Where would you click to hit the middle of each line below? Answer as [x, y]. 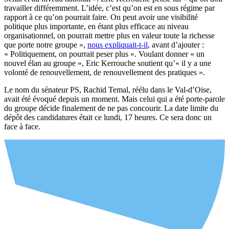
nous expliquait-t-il [118, 45]
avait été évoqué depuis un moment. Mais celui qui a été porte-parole [114, 99]
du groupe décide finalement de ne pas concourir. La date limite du [111, 108]
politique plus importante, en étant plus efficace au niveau [96, 27]
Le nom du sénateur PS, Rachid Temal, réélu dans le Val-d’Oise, [108, 90]
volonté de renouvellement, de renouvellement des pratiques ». [105, 73]
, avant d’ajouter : [176, 45]
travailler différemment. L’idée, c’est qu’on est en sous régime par [109, 8]
